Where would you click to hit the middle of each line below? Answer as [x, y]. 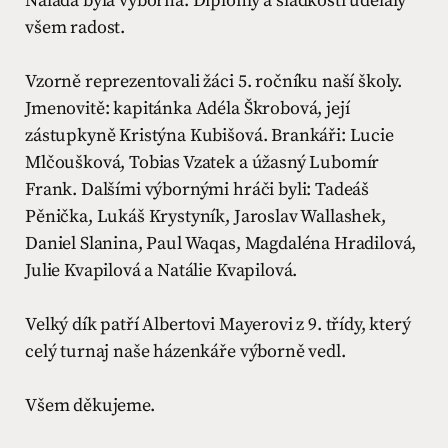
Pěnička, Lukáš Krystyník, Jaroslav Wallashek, [205, 216]
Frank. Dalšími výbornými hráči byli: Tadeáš [197, 189]
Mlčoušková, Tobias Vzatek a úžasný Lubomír [202, 162]
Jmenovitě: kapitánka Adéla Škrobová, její [187, 108]
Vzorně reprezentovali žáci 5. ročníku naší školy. [214, 81]
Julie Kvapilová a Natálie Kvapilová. [161, 270]
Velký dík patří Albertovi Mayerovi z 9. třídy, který [218, 324]
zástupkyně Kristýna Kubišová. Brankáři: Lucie [209, 135]
